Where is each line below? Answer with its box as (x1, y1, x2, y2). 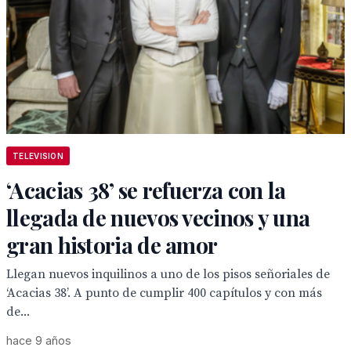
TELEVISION (13, 151, 63, 161)
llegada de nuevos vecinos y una (6, 203, 310, 232)
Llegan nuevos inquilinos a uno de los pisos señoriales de (6, 266, 330, 282)
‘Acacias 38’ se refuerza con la (6, 175, 286, 204)
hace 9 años (6, 334, 71, 347)
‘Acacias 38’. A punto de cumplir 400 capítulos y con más (6, 285, 322, 301)
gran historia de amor (6, 230, 218, 259)
